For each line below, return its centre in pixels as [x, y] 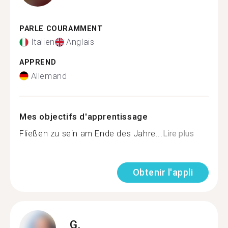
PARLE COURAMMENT [61, 28]
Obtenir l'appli [163, 172]
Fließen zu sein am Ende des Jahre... [91, 133]
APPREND [38, 62]
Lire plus [178, 133]
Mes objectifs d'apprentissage [84, 116]
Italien [43, 42]
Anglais [80, 42]
